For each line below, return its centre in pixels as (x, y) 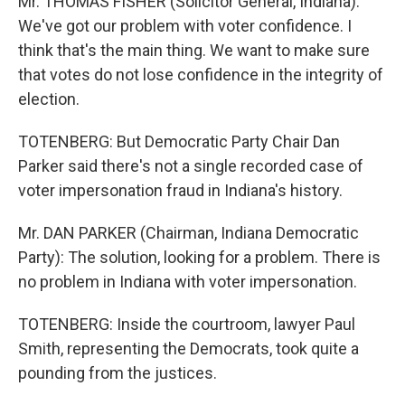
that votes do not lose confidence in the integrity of (201, 75)
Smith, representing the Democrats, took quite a (188, 348)
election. (49, 99)
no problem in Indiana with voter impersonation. (188, 282)
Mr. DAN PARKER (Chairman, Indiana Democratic (188, 233)
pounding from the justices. (118, 373)
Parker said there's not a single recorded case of (191, 166)
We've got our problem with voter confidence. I (185, 26)
